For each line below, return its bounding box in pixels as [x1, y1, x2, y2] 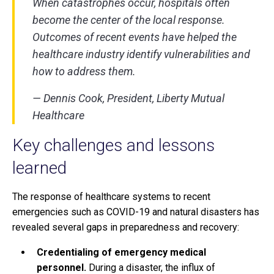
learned [12, 158, 67, 179]
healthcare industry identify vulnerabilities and [32, 48, 250, 61]
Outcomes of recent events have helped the [32, 31, 237, 44]
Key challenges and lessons [12, 135, 215, 156]
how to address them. [32, 65, 136, 78]
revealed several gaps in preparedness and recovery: [12, 221, 239, 234]
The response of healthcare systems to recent [12, 191, 210, 203]
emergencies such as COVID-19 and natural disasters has [12, 206, 259, 218]
